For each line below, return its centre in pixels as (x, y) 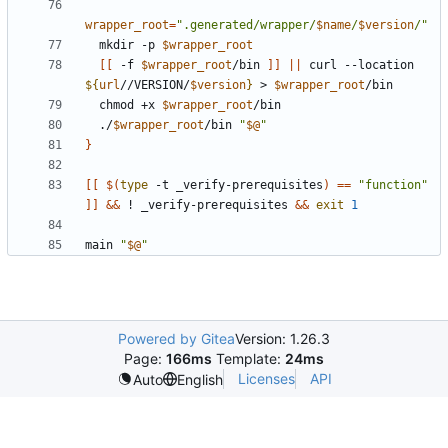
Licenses (266, 379)
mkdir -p (130, 45)
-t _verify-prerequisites (235, 185)
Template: (248, 359)
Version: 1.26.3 (282, 339)
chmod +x (130, 105)
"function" (393, 185)
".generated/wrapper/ (246, 25)
